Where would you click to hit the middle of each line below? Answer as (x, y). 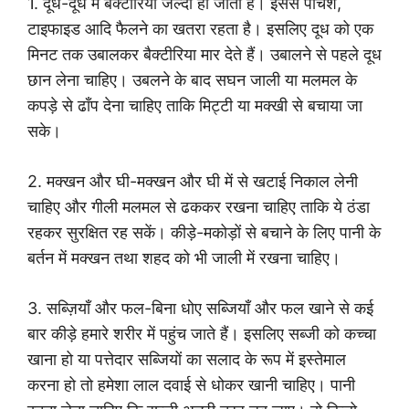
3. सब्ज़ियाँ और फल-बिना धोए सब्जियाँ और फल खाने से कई (200, 308)
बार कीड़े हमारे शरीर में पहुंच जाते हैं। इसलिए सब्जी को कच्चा (202, 333)
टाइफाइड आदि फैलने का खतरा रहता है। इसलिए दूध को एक (200, 28)
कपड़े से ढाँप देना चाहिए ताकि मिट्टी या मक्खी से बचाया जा (195, 105)
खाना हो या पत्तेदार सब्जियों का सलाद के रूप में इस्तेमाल (187, 359)
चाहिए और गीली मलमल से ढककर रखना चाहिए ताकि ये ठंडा (199, 206)
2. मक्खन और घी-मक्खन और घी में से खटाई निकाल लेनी (193, 181)
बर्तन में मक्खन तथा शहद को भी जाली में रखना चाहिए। (184, 257)
